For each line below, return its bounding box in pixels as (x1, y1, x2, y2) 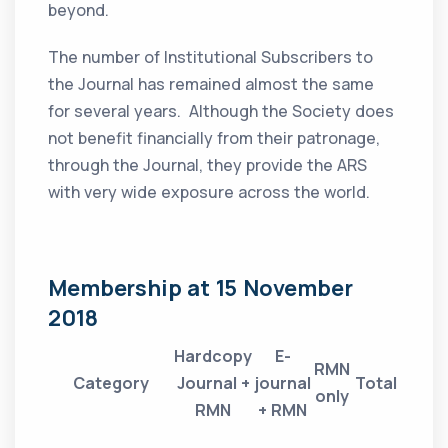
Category (72, 372, 149, 395)
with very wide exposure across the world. (48, 181, 371, 204)
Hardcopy (174, 345, 253, 368)
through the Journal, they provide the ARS (48, 154, 368, 177)
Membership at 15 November (48, 273, 353, 304)
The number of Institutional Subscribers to (48, 46, 374, 69)
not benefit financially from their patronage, (48, 127, 381, 150)
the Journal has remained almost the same (48, 73, 375, 96)
